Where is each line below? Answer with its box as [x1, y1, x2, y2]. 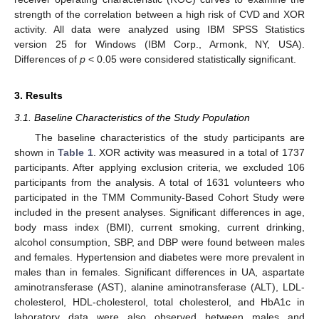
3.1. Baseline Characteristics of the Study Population [14, 112, 250, 124]
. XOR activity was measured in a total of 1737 [93, 147, 305, 159]
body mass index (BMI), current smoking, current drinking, [14, 221, 305, 234]
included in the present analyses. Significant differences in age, [14, 206, 305, 219]
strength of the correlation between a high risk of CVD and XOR [14, 9, 305, 21]
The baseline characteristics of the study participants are [34, 132, 305, 144]
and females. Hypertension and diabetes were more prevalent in [14, 251, 305, 263]
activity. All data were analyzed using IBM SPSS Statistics [14, 23, 305, 36]
